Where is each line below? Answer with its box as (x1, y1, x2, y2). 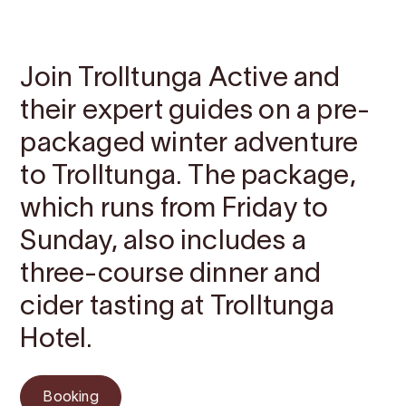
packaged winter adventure (20, 132, 359, 157)
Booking (43, 391, 99, 404)
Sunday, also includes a (20, 230, 306, 255)
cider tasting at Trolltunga (20, 295, 334, 320)
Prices (221, 14, 263, 26)
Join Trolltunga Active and (20, 67, 341, 92)
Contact (20, 14, 76, 26)
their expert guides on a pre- (20, 100, 371, 124)
